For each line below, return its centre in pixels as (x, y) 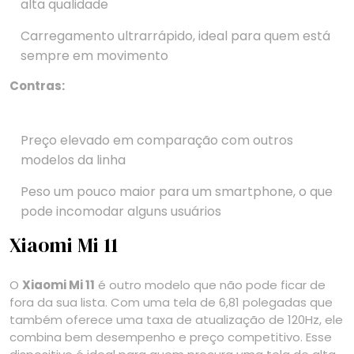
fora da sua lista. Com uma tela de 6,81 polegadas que (171, 303)
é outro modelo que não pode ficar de (210, 285)
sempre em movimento (94, 56)
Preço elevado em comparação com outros (157, 141)
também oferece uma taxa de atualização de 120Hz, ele (176, 320)
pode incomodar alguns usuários (121, 212)
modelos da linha (73, 160)
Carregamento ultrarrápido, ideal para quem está (175, 36)
